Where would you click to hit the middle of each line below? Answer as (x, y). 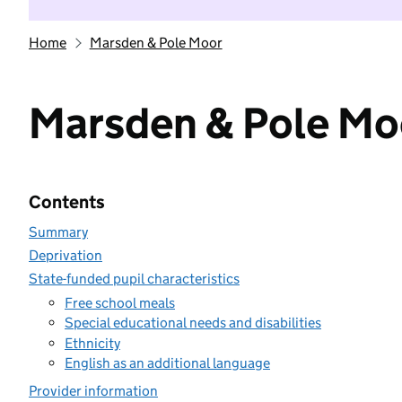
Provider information (93, 391)
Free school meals (120, 302)
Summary (58, 232)
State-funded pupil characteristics (134, 279)
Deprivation (66, 255)
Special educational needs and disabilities (193, 323)
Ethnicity (92, 343)
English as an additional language (167, 363)
